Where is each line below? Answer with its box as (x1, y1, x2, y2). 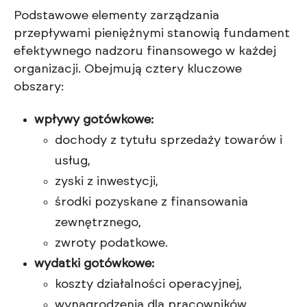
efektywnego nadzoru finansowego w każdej (14, 45, 276, 58)
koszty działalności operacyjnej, (55, 278, 242, 291)
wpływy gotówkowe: (34, 114, 153, 127)
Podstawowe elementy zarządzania (14, 10, 219, 23)
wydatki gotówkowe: (34, 258, 154, 271)
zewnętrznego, (55, 217, 141, 230)
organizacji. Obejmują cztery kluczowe (14, 63, 242, 76)
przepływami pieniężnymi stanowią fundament (14, 27, 290, 40)
